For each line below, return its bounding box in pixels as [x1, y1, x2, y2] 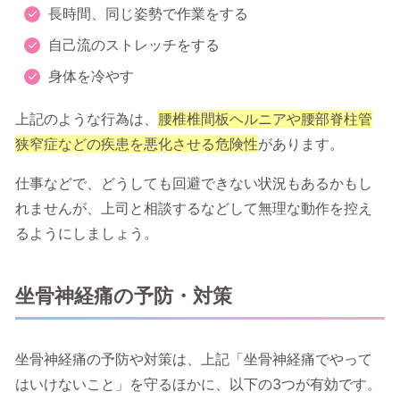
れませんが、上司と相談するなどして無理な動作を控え [15, 199, 372, 218]
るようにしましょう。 [15, 224, 158, 243]
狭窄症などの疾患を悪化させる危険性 [15, 135, 258, 154]
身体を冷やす [48, 67, 134, 86]
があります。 [258, 135, 344, 154]
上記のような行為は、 [15, 110, 158, 129]
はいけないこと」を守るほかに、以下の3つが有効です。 [15, 375, 381, 394]
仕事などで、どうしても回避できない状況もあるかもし [15, 174, 372, 193]
